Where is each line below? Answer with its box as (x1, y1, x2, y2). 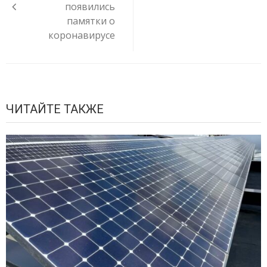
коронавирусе (48, 29, 115, 42)
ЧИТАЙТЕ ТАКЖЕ (6, 102, 104, 116)
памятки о (67, 14, 115, 27)
